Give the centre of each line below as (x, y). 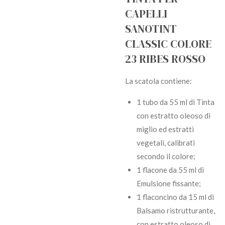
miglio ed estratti (165, 129)
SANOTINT (151, 29)
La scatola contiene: (158, 81)
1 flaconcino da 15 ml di (175, 197)
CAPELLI (146, 14)
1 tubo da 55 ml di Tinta (175, 102)
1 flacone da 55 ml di (170, 170)
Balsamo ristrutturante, (176, 211)
